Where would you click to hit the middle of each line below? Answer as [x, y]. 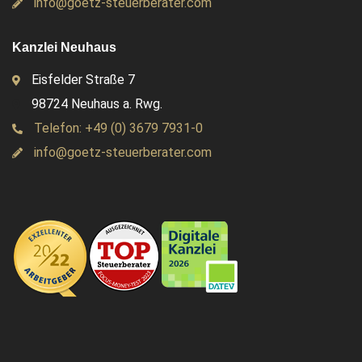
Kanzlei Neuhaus [64, 48]
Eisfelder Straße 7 [82, 80]
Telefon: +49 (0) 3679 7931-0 [117, 128]
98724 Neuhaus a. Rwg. [95, 104]
